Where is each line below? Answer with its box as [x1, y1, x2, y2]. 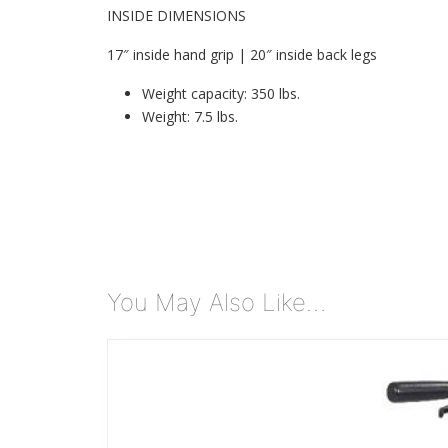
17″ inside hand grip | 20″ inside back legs [107, 44, 377, 64]
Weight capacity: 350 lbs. [142, 83, 300, 103]
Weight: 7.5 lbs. [142, 106, 238, 126]
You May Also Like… [107, 287, 326, 317]
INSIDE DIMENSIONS [107, 5, 246, 25]
